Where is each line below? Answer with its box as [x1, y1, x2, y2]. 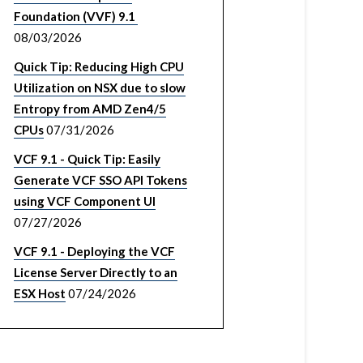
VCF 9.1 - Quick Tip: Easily [14, 152, 160, 166]
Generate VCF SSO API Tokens [14, 173, 187, 187]
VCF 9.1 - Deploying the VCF [14, 244, 175, 258]
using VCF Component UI [14, 194, 156, 208]
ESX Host [14, 286, 66, 301]
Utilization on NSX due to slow [14, 80, 186, 95]
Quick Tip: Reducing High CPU [14, 59, 184, 74]
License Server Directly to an [14, 265, 177, 280]
